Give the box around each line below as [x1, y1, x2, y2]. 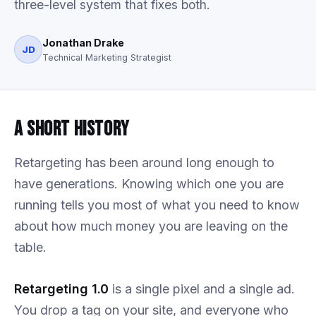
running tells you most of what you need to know [14, 197, 300, 212]
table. [14, 240, 47, 255]
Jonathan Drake [42, 37, 124, 49]
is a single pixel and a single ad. [109, 281, 295, 297]
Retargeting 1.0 [14, 281, 109, 297]
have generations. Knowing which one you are [14, 176, 284, 191]
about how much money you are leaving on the [14, 219, 288, 233]
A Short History [14, 117, 129, 142]
